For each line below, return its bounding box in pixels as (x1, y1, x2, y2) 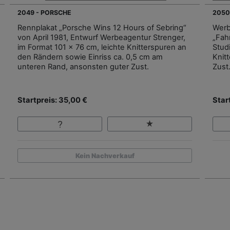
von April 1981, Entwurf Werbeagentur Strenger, (17, 33, 185, 43)
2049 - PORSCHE (17, 9, 71, 17)
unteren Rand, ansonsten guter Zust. (17, 62, 149, 72)
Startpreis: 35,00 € (17, 95, 87, 105)
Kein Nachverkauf (75, 151, 135, 160)
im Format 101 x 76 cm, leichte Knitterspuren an (17, 43, 186, 52)
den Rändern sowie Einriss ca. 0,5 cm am (17, 52, 163, 62)
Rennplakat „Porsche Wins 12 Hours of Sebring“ (17, 23, 186, 33)
